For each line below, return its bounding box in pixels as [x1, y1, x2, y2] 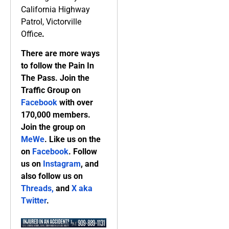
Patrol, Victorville [21, 16, 81, 27]
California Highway [21, 4, 90, 14]
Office [21, 29, 42, 39]
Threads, [21, 184, 54, 194]
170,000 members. [21, 110, 90, 120]
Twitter [21, 196, 47, 206]
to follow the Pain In [21, 61, 94, 71]
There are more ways [21, 49, 100, 59]
